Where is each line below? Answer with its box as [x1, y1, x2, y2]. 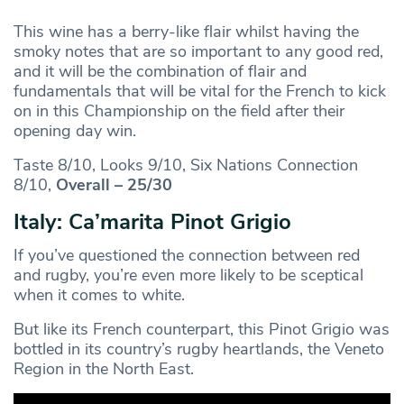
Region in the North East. [14, 357, 194, 380]
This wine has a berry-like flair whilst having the [14, 20, 359, 42]
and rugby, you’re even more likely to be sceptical [14, 263, 363, 286]
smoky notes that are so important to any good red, [14, 40, 383, 62]
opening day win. [14, 119, 136, 142]
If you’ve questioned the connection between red [14, 243, 360, 266]
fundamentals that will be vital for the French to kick [14, 79, 386, 102]
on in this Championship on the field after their [14, 99, 344, 122]
